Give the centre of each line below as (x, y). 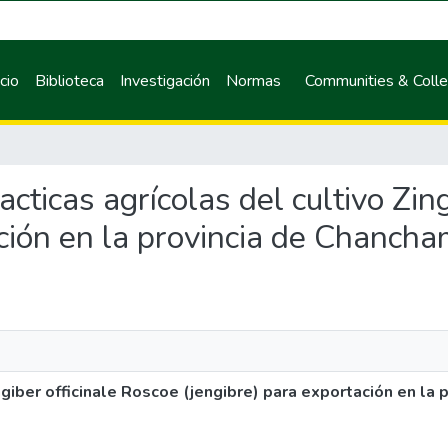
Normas (254, 80)
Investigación (165, 80)
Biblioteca (70, 80)
